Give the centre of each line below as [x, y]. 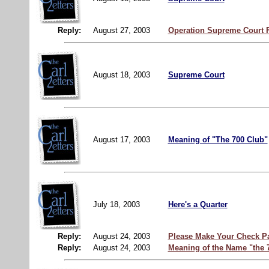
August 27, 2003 [121, 30]
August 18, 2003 [122, 74]
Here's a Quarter [198, 204]
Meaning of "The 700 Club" [218, 139]
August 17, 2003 [122, 139]
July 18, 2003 [117, 204]
